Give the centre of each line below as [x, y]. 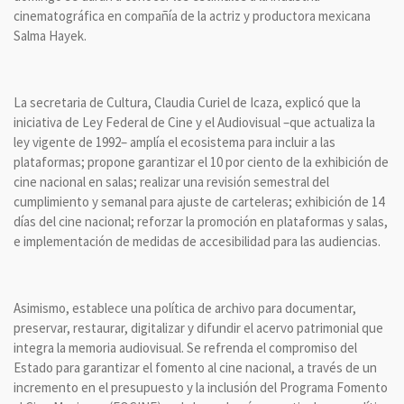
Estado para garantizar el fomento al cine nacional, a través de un [195, 368]
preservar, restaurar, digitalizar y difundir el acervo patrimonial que [198, 328]
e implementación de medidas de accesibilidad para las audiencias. [197, 242]
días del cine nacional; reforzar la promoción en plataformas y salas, [201, 222]
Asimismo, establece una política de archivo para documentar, [185, 308]
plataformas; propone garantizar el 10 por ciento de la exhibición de [201, 162]
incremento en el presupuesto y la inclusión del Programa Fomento [201, 388]
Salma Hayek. [51, 36]
